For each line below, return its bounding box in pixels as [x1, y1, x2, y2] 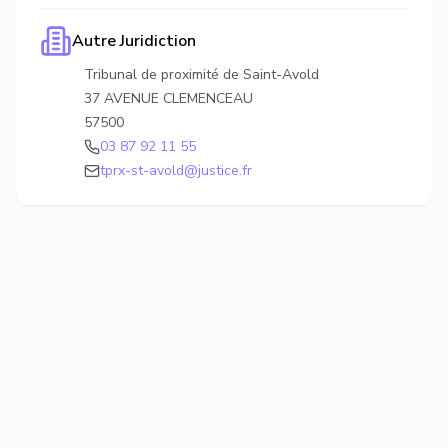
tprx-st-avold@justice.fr [100, 161, 252, 180]
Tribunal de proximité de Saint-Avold [84, 65, 319, 84]
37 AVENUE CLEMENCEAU [84, 89, 253, 108]
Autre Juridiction [72, 30, 196, 52]
